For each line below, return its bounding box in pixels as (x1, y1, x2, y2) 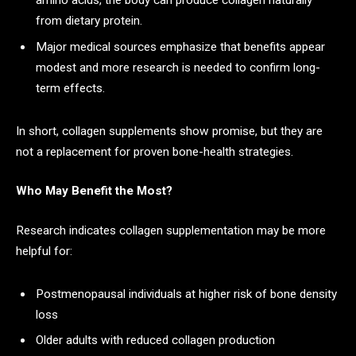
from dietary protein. (36, 14, 142, 29)
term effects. (36, 81, 105, 95)
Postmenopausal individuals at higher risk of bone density (36, 286, 337, 301)
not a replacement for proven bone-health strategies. (16, 144, 293, 159)
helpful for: (16, 243, 72, 258)
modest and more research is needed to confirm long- (36, 60, 320, 75)
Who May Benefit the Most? (16, 184, 172, 199)
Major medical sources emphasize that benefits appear (36, 40, 325, 54)
